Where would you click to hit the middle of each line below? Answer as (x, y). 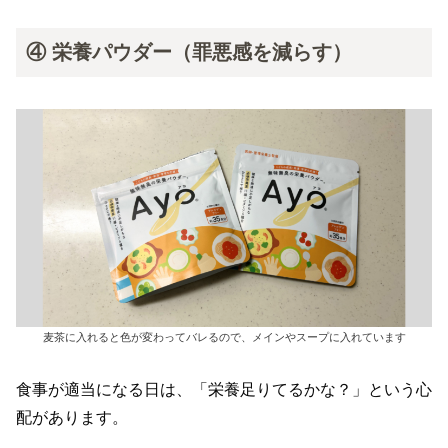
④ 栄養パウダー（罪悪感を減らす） (189, 51)
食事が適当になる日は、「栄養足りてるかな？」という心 (224, 389)
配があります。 (72, 417)
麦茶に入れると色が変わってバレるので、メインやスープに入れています (224, 337)
